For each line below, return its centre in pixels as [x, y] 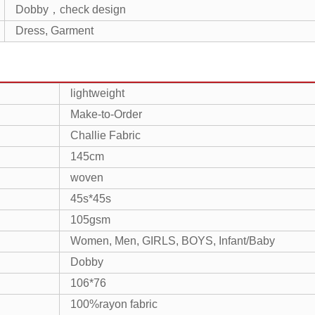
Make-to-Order [106, 115]
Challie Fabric [105, 136]
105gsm [90, 220]
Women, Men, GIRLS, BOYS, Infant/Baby [173, 241]
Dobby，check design [71, 10]
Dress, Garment [54, 31]
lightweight [97, 94]
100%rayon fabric [114, 304]
